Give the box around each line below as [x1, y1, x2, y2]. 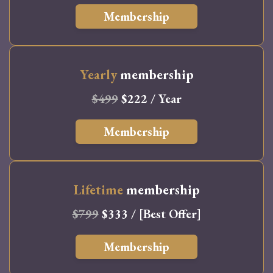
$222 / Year [118, 90, 182, 107]
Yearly [79, 65, 117, 83]
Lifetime [73, 180, 123, 199]
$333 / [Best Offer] [98, 205, 201, 222]
